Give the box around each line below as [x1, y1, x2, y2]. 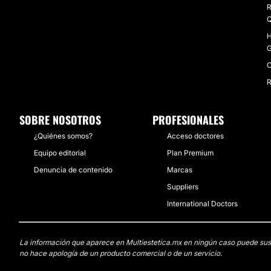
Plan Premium [167, 148, 214, 157]
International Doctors [167, 199, 238, 208]
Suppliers [167, 182, 198, 191]
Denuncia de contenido [34, 165, 113, 174]
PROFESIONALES [152, 112, 224, 128]
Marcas [167, 165, 192, 174]
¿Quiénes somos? [34, 131, 93, 140]
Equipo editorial [34, 148, 86, 157]
